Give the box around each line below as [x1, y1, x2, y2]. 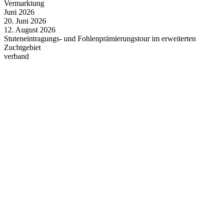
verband [4, 52, 29, 61]
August [15, 26, 38, 34]
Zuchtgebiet [4, 43, 41, 52]
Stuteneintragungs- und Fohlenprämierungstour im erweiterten [4, 34, 196, 43]
